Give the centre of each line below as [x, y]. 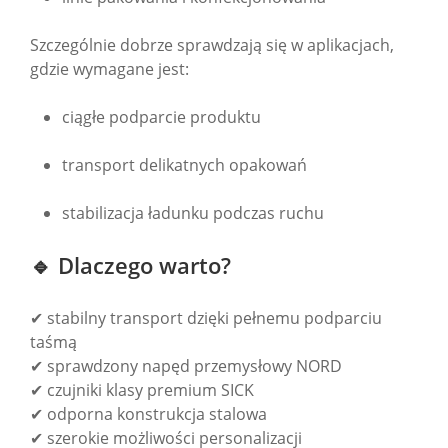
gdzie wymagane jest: [109, 69]
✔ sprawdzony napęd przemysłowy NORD [186, 366]
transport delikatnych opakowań [184, 165]
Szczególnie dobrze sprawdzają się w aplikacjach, [212, 45]
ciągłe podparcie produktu [161, 117]
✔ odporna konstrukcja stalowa [148, 414]
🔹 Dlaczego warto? [130, 265]
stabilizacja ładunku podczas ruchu [193, 213]
